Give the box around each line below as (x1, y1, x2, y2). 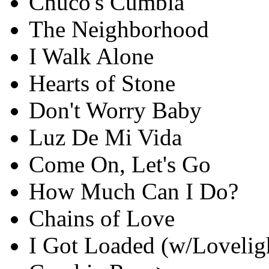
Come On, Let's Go (29, 151, 211, 177)
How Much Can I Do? (29, 178, 238, 204)
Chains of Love (29, 205, 175, 231)
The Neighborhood (29, 16, 209, 42)
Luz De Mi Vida (29, 124, 182, 150)
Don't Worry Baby (29, 97, 202, 123)
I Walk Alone (29, 43, 154, 69)
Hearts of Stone (29, 70, 175, 96)
